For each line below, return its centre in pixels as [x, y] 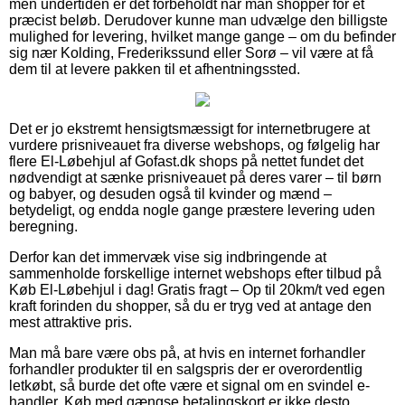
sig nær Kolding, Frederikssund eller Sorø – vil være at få [191, 53]
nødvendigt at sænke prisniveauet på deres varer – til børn [195, 178]
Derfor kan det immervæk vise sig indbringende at [168, 258]
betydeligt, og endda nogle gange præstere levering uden [192, 211]
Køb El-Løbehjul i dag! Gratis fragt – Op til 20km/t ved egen [197, 290]
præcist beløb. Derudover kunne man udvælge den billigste [198, 21]
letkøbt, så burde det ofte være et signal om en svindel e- [189, 386]
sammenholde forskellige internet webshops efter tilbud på [195, 274]
